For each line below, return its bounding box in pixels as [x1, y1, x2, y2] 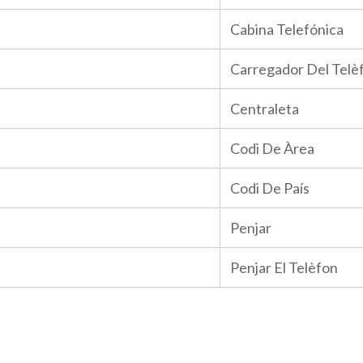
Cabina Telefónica [230, 20, 344, 38]
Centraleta [230, 100, 299, 117]
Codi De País [230, 179, 310, 197]
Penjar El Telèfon [230, 258, 338, 276]
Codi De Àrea [230, 139, 314, 157]
